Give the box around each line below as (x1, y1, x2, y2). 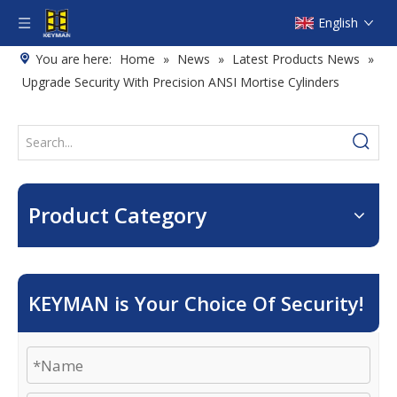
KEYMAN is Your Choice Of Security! (28, 290, 363, 316)
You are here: (32, 51, 115, 67)
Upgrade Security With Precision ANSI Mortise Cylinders (22, 74, 339, 90)
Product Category (28, 200, 206, 230)
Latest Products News (232, 51, 360, 67)
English (318, 14, 358, 31)
